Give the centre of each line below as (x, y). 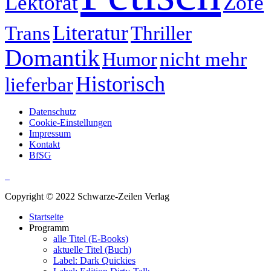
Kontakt (44, 144)
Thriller (161, 33)
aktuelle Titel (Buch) (92, 249)
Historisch (120, 84)
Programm (49, 227)
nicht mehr (203, 59)
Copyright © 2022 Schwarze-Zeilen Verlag (87, 196)
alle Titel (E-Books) (91, 238)
